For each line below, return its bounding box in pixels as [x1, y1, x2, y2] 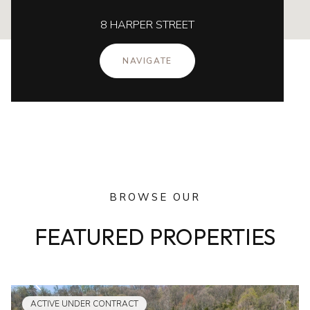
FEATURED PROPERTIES [35, 222, 275, 250]
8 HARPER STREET [100, 17, 194, 33]
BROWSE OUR [109, 190, 201, 205]
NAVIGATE [122, 55, 172, 67]
